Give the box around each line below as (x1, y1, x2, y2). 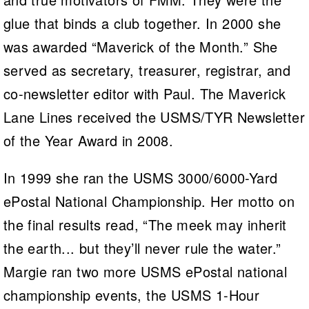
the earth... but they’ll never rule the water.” (3, 237, 281, 258)
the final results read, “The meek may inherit (3, 214, 287, 235)
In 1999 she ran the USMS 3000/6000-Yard (3, 167, 278, 188)
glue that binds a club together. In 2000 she (3, 12, 281, 33)
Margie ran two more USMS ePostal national (3, 261, 288, 281)
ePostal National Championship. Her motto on (3, 190, 295, 211)
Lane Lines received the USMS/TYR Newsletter (3, 106, 305, 127)
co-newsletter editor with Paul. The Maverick (3, 83, 286, 103)
